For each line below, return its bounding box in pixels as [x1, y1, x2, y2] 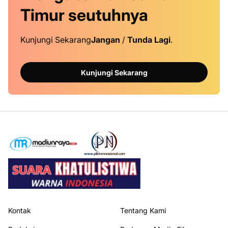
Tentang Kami [120, 206, 166, 215]
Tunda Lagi [127, 35, 170, 45]
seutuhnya [68, 5, 148, 25]
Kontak [8, 206, 31, 215]
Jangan [91, 35, 120, 45]
